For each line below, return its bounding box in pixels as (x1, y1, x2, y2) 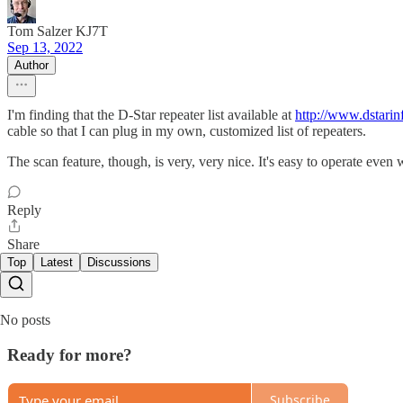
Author (14, 58, 49, 73)
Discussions (87, 255, 151, 270)
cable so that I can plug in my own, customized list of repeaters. (7, 123, 366, 139)
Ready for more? (7, 345, 132, 364)
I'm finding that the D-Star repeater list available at (7, 107, 295, 123)
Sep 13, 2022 (7, 40, 83, 56)
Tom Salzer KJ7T (7, 23, 108, 40)
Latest (40, 255, 73, 270)
